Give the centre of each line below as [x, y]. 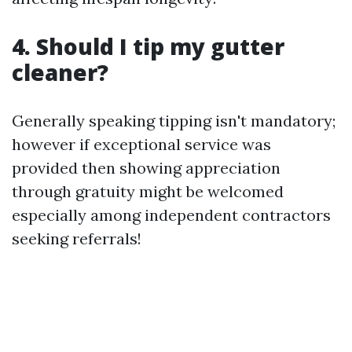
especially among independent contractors [171, 215]
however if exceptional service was [141, 144]
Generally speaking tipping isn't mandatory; [174, 121]
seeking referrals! [77, 238]
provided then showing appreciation [146, 168]
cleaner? [60, 72]
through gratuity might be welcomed [148, 191]
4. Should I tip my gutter [148, 46]
